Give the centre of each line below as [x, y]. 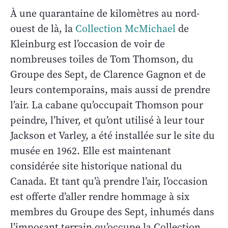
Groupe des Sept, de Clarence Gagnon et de [108, 74]
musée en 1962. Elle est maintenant [91, 151]
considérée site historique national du [96, 166]
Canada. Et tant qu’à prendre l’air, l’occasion [109, 181]
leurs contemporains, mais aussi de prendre [110, 90]
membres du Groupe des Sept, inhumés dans [112, 212]
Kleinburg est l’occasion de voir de [88, 44]
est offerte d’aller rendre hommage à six [100, 196]
